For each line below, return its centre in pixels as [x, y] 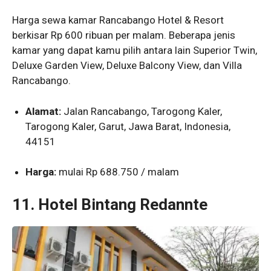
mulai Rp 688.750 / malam [118, 172]
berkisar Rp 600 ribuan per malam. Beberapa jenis [124, 35]
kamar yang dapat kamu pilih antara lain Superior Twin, [135, 51]
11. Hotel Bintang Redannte [110, 204]
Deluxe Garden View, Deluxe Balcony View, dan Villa [127, 66]
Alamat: [44, 111]
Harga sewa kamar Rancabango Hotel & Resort [118, 20]
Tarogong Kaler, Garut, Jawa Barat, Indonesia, [128, 126]
